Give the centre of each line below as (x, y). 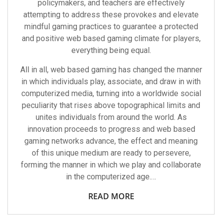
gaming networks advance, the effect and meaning (111, 141)
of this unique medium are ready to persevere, (111, 153)
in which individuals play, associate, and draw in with (111, 82)
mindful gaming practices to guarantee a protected (111, 27)
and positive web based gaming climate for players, (111, 38)
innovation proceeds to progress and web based (111, 129)
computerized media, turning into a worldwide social (111, 93)
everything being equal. (111, 50)
